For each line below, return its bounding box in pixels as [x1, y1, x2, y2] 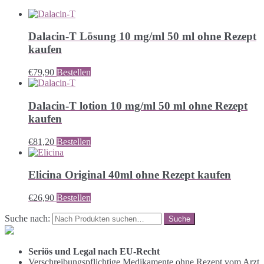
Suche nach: [5, 213, 50, 224]
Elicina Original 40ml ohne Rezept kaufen [28, 169, 231, 181]
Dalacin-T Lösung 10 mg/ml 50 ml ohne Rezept [28, 30, 256, 43]
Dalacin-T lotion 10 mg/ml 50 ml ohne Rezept [28, 99, 247, 112]
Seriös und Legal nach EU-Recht [28, 246, 160, 257]
